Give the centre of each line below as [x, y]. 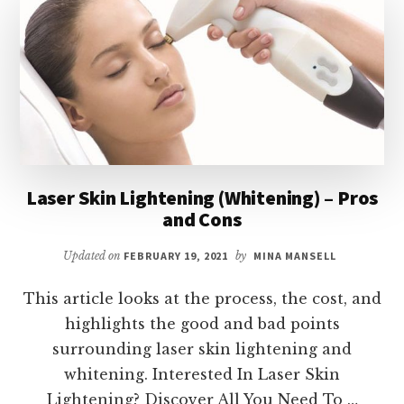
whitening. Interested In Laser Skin [202, 375]
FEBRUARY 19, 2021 [176, 256]
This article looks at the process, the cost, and [202, 299]
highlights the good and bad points [202, 324]
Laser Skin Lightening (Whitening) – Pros [202, 198]
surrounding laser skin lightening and [202, 349]
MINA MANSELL [295, 256]
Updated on [94, 256]
